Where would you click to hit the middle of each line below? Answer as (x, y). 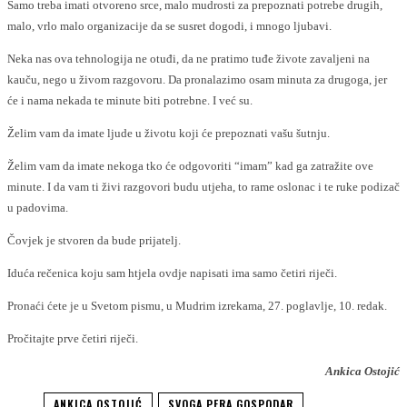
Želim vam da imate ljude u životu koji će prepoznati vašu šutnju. (169, 133)
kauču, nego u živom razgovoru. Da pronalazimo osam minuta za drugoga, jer (197, 79)
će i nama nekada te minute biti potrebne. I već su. (130, 100)
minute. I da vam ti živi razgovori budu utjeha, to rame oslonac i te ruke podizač (203, 187)
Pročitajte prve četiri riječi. (73, 338)
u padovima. (38, 208)
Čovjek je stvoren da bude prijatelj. (94, 240)
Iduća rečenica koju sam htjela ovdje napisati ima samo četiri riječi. (172, 273)
